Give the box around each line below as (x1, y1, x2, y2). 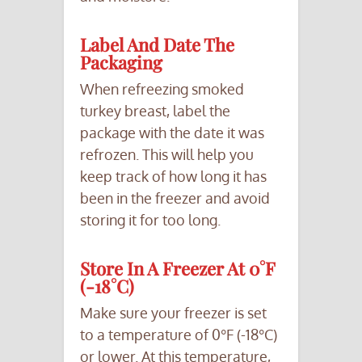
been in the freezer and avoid (80, 189, 270, 208)
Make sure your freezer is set (80, 304, 267, 322)
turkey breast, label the (80, 102, 230, 120)
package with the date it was (80, 124, 264, 142)
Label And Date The (80, 32, 234, 57)
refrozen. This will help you (80, 145, 254, 164)
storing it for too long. (80, 211, 221, 229)
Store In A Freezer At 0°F (80, 256, 275, 281)
